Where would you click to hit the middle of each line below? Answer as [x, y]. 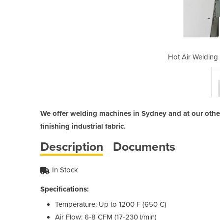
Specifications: [65, 189]
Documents [144, 147]
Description [72, 147]
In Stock [65, 170]
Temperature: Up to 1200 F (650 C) [111, 204]
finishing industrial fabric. [83, 126]
